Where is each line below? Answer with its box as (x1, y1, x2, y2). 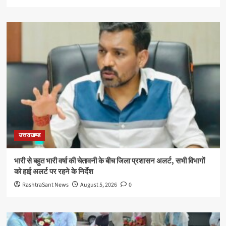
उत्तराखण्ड (18, 131, 40, 140)
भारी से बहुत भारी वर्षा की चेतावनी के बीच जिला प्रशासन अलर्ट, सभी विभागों (14, 155, 205, 166)
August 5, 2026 (80, 180, 117, 189)
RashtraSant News (22, 180, 69, 189)
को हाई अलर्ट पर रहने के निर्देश (14, 166, 93, 177)
